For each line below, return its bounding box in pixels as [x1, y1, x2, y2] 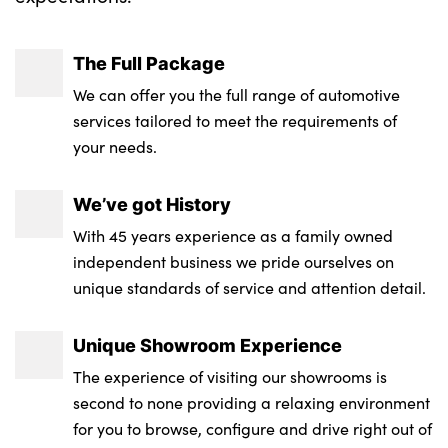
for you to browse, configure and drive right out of [73, 417, 433, 439]
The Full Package [73, 49, 226, 76]
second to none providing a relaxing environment [73, 391, 431, 413]
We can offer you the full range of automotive [73, 83, 401, 105]
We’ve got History [73, 190, 232, 217]
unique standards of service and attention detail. [73, 276, 427, 298]
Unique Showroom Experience [73, 331, 343, 358]
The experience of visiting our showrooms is [73, 365, 388, 387]
